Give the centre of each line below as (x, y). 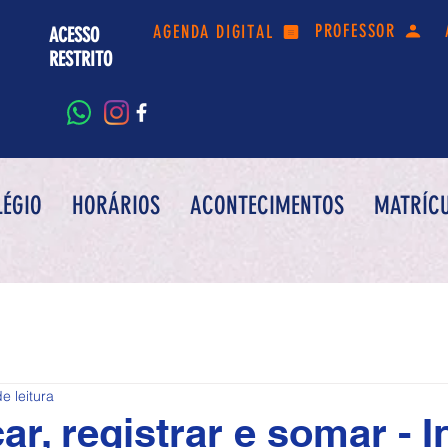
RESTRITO (80, 59)
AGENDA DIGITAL (213, 31)
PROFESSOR (355, 30)
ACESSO (74, 35)
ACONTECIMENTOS (267, 205)
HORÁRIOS (116, 205)
